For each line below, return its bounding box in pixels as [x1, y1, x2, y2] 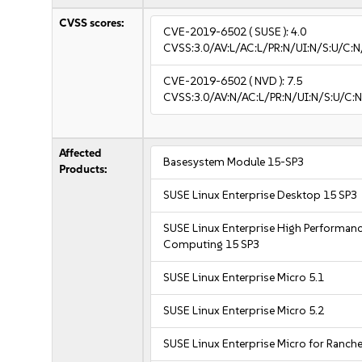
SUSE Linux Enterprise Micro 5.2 [163, 304, 325, 318]
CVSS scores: [59, 16, 125, 30]
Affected [59, 146, 103, 160]
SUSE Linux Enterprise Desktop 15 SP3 [163, 188, 358, 202]
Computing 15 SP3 [163, 238, 260, 251]
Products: [59, 162, 108, 176]
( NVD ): [249, 74, 288, 88]
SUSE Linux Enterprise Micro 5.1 [163, 271, 325, 284]
